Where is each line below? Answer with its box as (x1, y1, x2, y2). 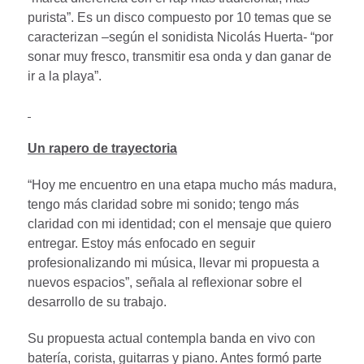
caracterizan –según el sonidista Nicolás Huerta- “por (28, 29, 333, 44)
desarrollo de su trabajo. (28, 294, 167, 309)
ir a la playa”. (28, 68, 102, 83)
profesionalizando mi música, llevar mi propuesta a (28, 255, 319, 270)
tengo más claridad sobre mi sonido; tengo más (28, 197, 299, 211)
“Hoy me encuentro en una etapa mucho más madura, (28, 177, 336, 192)
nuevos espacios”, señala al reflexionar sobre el (28, 275, 302, 289)
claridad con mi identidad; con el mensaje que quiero (28, 216, 331, 231)
